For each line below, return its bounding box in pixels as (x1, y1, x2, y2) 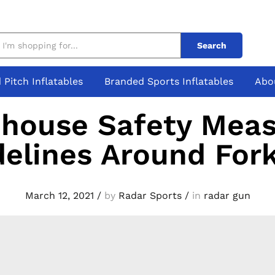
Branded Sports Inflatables (104, 75, 233, 87)
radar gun (203, 190, 250, 201)
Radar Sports (118, 190, 182, 201)
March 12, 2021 (25, 190, 94, 201)
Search (197, 40, 227, 50)
